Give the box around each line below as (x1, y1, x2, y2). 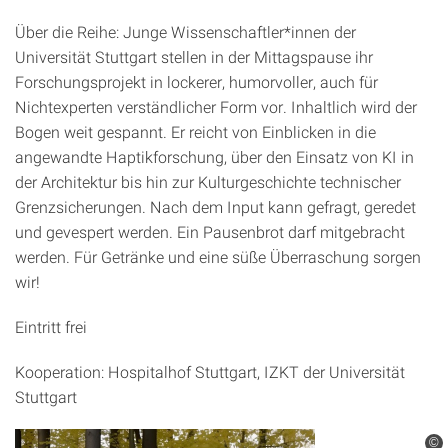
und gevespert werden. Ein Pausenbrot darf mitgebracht (15, 221, 405, 242)
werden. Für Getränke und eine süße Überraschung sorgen (15, 246, 421, 267)
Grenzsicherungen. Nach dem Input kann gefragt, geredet (15, 196, 416, 217)
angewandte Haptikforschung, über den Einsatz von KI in (15, 146, 414, 167)
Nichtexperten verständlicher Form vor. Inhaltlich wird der (15, 96, 417, 117)
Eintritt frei (15, 316, 87, 337)
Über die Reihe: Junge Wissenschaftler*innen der (15, 21, 356, 42)
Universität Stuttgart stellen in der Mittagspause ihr (15, 46, 373, 67)
